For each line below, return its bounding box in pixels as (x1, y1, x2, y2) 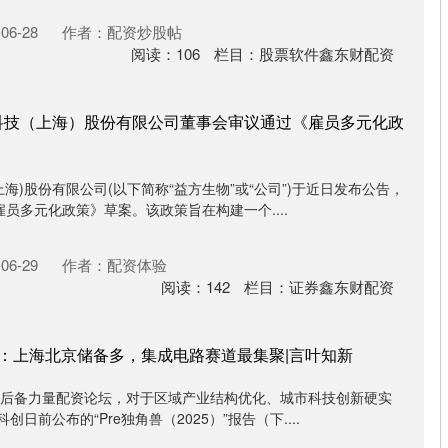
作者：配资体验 (62, 254, 167, 275)
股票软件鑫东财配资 (259, 43, 394, 64)
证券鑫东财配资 (289, 276, 394, 297)
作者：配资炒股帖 (62, 21, 182, 42)
